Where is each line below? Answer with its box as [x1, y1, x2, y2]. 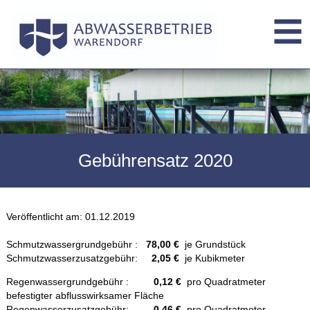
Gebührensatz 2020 [77, 151, 232, 170]
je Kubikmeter [179, 253, 245, 264]
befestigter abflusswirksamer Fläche [6, 290, 164, 302]
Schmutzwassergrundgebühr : [6, 239, 146, 250]
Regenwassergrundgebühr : [6, 276, 151, 288]
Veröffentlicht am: [6, 211, 82, 222]
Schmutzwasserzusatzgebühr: [6, 253, 152, 264]
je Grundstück [179, 239, 246, 250]
